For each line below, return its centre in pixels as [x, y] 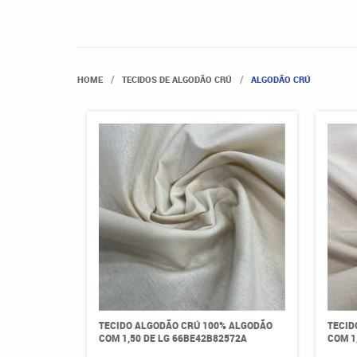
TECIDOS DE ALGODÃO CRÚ [177, 79]
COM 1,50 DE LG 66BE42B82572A [173, 337]
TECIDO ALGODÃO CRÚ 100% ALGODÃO [185, 325]
